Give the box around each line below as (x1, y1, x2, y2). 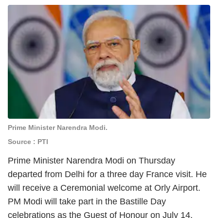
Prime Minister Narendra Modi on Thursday (8, 156, 175, 165)
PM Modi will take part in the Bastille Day (8, 197, 166, 206)
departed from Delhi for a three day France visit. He (8, 169, 207, 179)
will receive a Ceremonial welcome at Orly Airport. (8, 183, 200, 193)
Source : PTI (8, 138, 48, 145)
